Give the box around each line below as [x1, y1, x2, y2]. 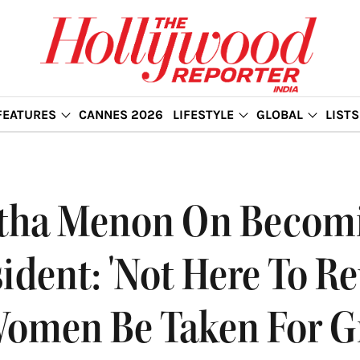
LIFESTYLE [172, 107, 234, 122]
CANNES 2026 [78, 107, 163, 122]
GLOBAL [256, 107, 303, 122]
